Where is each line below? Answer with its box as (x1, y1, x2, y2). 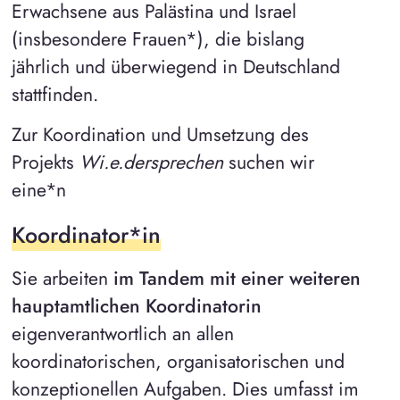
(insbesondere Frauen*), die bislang (11, 25, 304, 54)
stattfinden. (11, 80, 98, 109)
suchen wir (222, 147, 314, 176)
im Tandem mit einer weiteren (112, 264, 361, 293)
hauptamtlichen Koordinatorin (11, 292, 262, 321)
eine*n (11, 175, 66, 204)
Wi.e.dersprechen (79, 147, 223, 176)
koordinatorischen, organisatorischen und (11, 347, 345, 376)
